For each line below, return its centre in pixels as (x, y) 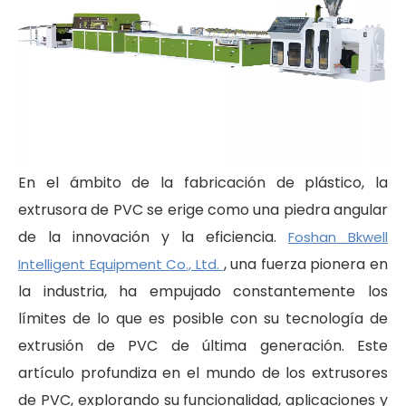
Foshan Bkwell (338, 237)
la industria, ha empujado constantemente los (203, 291)
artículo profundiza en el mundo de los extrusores (203, 373)
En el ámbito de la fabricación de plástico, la (203, 183)
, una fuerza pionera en (305, 264)
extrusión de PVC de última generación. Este (203, 346)
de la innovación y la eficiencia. (153, 237)
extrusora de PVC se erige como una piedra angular (203, 210)
